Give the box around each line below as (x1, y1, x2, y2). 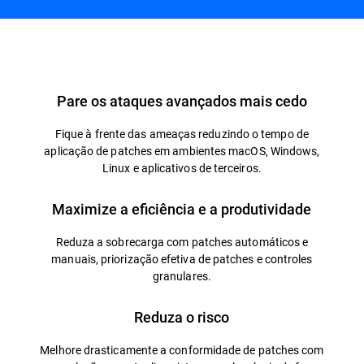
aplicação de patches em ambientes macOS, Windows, (44, 143, 320, 158)
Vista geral (16, 38, 72, 54)
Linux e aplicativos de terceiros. (102, 160, 262, 175)
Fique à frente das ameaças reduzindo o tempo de (54, 126, 309, 141)
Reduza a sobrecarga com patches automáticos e (55, 234, 309, 249)
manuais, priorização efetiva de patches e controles (51, 251, 313, 266)
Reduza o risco (134, 307, 230, 327)
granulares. (152, 268, 211, 284)
